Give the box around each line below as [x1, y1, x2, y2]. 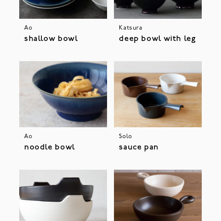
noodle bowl [24, 143, 75, 151]
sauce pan [119, 143, 159, 151]
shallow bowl [24, 35, 78, 43]
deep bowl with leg [119, 35, 196, 43]
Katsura [119, 25, 143, 32]
